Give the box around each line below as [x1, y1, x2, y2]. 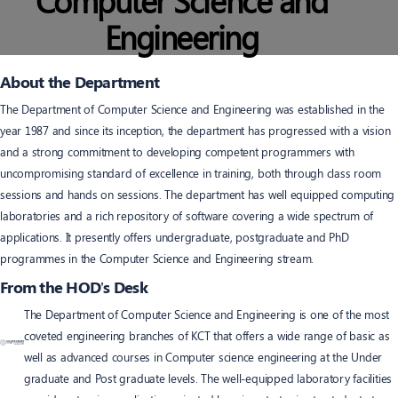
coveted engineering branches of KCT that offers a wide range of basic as [23, 328, 390, 343]
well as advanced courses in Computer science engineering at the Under [23, 349, 383, 364]
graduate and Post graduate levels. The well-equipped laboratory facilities [23, 370, 393, 386]
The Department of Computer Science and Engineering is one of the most [23, 306, 390, 322]
